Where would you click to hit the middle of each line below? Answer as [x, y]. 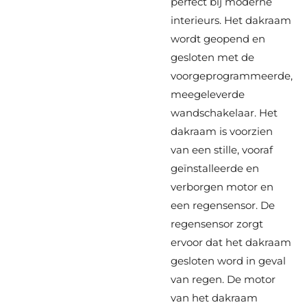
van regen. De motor [223, 280]
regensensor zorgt [217, 224]
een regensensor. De [223, 206]
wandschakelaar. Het [224, 113]
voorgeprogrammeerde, [232, 76]
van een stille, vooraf [222, 150]
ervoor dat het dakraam [231, 243]
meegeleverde [208, 95]
